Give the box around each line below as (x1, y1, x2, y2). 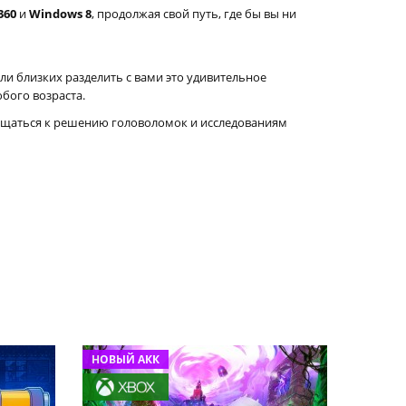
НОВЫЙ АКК (92, 352, 159, 367)
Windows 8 (29, 5, 92, 22)
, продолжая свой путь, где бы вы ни (92, 5, 296, 22)
